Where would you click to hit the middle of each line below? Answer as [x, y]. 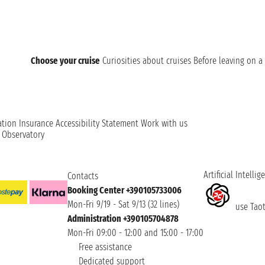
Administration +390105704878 [123, 218]
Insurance [36, 123]
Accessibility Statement [97, 123]
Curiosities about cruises [147, 60]
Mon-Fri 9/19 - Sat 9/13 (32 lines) [123, 204]
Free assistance [104, 247]
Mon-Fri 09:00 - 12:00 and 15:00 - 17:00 [135, 232]
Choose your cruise [65, 60]
